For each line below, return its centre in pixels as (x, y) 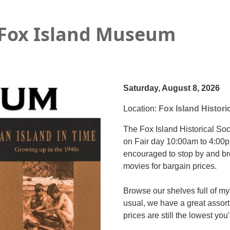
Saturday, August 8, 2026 (171, 88)
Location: (141, 109)
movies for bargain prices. (170, 166)
